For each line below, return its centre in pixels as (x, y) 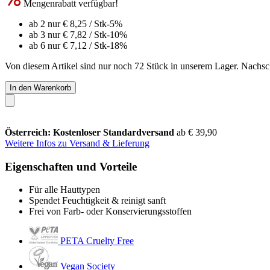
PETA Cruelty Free (97, 241)
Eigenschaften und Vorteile (71, 166)
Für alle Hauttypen (64, 190)
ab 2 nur (46, 24)
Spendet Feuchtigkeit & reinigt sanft (97, 201)
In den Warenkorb (40, 87)
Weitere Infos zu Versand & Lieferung (77, 143)
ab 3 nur (46, 34)
